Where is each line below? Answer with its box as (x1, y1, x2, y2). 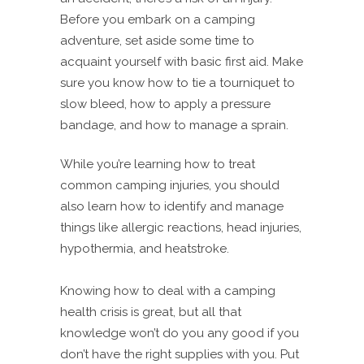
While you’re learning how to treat (60, 157, 255, 172)
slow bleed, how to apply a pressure (60, 97, 271, 112)
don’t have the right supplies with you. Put (60, 347, 299, 362)
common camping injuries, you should (60, 178, 279, 193)
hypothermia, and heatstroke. (60, 241, 229, 257)
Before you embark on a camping (60, 12, 255, 28)
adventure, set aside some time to (60, 33, 254, 49)
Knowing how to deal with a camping (60, 284, 275, 299)
